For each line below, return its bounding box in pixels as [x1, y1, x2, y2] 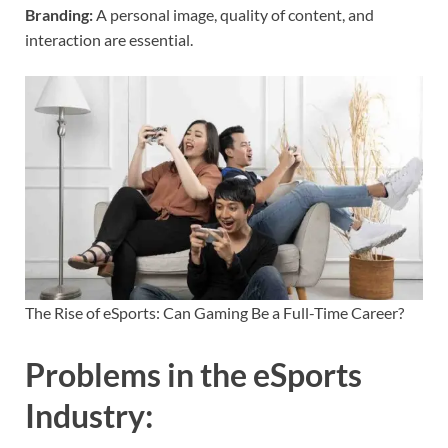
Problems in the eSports [25, 355, 362, 395]
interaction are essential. [25, 30, 193, 50]
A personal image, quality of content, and [93, 5, 374, 25]
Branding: [25, 5, 93, 25]
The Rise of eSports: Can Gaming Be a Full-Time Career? [25, 303, 404, 323]
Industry [25, 396, 145, 436]
